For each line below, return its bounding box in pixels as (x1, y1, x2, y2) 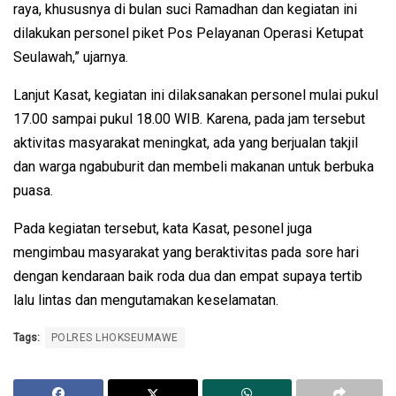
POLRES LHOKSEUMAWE (51, 331, 179, 345)
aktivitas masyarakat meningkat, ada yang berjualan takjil (13, 134, 358, 152)
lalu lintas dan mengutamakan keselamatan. (13, 292, 278, 309)
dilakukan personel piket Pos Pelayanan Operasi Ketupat (13, 25, 363, 42)
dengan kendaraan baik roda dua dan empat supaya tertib (13, 268, 362, 286)
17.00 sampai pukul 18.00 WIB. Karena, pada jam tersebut (13, 110, 365, 128)
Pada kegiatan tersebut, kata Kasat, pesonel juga (13, 220, 312, 238)
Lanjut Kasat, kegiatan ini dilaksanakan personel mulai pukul (13, 87, 378, 104)
